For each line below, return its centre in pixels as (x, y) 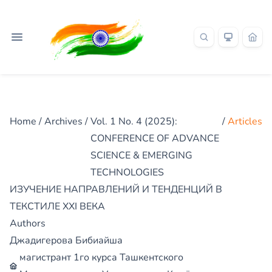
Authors (28, 224)
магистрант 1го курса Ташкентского (101, 258)
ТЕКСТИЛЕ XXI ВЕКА (57, 207)
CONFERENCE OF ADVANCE (155, 139)
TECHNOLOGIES (127, 173)
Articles (245, 122)
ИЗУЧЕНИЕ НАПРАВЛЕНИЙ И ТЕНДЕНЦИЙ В (116, 190)
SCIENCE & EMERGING (141, 156)
